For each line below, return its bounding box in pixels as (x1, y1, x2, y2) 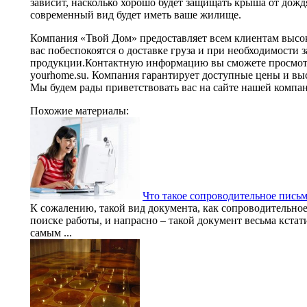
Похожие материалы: (30, 104, 129, 116)
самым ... (30, 226, 72, 238)
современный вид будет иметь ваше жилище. (30, 8, 241, 21)
